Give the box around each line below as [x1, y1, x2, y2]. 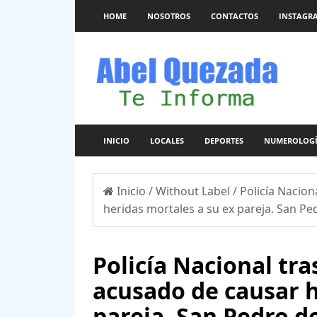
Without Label [155, 183, 233, 199]
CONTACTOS [210, 11, 258, 21]
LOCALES [149, 135, 184, 146]
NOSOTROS [146, 11, 190, 21]
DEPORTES [204, 135, 243, 146]
